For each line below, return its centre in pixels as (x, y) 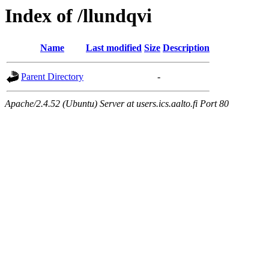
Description (186, 48)
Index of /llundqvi (78, 16)
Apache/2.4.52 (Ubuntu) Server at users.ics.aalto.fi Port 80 (117, 104)
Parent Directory (52, 77)
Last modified (114, 48)
